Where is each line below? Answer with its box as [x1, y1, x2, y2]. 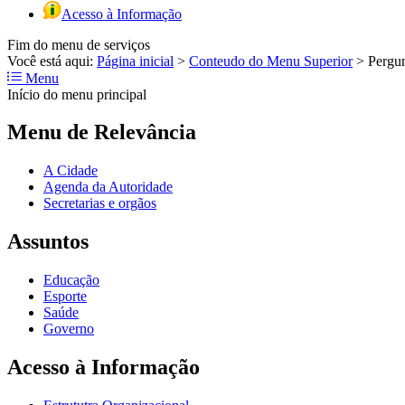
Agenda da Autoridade [43, 179, 173, 195]
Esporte [43, 288, 87, 305]
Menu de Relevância [7, 120, 196, 145]
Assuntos [7, 230, 89, 254]
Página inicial [97, 52, 174, 69]
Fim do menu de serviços [7, 36, 150, 52]
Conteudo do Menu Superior [189, 52, 353, 69]
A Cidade [43, 163, 98, 179]
